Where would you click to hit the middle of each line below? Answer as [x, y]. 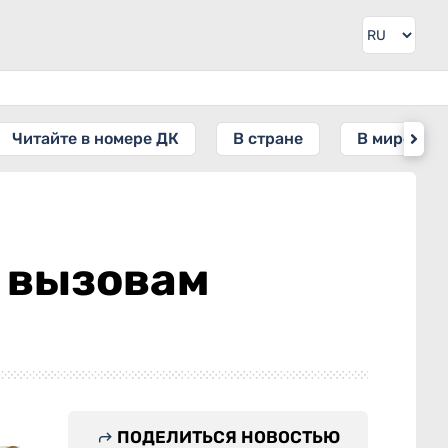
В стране [268, 138]
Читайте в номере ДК [95, 138]
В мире [384, 138]
